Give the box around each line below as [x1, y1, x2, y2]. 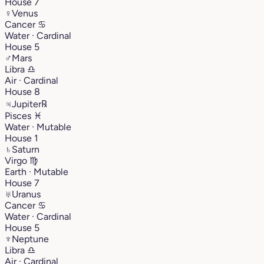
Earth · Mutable [5, 166, 68, 177]
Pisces [5, 110, 34, 121]
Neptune [12, 233, 49, 245]
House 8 [5, 85, 40, 97]
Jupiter [12, 98, 41, 110]
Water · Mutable [5, 121, 71, 133]
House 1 [5, 132, 38, 144]
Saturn [12, 143, 39, 155]
